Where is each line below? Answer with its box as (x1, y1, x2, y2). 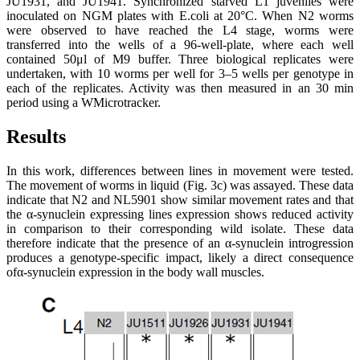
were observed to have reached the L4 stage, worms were (6, 23, 354, 38)
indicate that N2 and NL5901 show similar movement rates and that (6, 192, 354, 207)
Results (6, 125, 66, 147)
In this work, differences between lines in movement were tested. (6, 163, 354, 178)
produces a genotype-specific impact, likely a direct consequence (6, 250, 354, 264)
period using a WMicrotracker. (6, 96, 161, 110)
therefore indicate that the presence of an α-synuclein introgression (6, 235, 354, 250)
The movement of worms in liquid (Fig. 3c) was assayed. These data (6, 178, 354, 192)
